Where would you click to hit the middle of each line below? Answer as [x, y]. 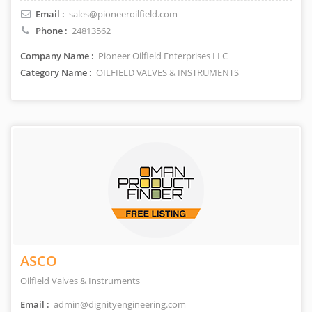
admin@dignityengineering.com [119, 304]
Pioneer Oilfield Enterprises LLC [162, 56]
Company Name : [57, 56]
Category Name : [56, 72]
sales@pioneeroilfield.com [123, 14]
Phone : [52, 31]
